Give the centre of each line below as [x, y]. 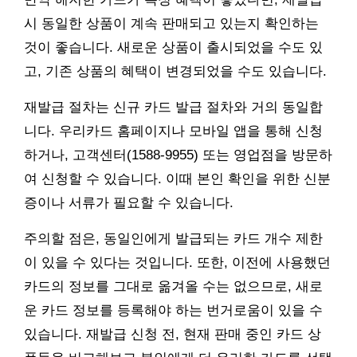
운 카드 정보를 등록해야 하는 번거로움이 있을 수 [173, 310]
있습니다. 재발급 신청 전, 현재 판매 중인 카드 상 [173, 334]
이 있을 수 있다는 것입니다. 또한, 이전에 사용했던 [177, 262]
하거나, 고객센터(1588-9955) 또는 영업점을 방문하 [178, 155]
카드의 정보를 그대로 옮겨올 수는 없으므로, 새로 [173, 286]
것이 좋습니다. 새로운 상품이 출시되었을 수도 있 [173, 47]
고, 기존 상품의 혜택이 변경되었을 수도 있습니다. [175, 71]
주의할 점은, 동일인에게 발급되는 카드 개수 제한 [173, 238]
